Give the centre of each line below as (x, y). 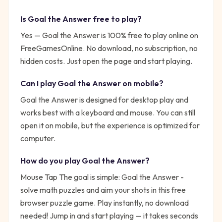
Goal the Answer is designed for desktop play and (104, 100)
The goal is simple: (89, 177)
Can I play (39, 83)
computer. (38, 138)
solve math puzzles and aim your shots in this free (103, 190)
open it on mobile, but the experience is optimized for (110, 125)
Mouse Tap (39, 177)
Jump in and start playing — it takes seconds (123, 216)
